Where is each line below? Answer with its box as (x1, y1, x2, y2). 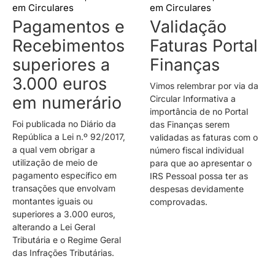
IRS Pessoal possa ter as (150, 171, 248, 182)
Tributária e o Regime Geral (12, 234, 121, 246)
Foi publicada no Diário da (12, 118, 116, 130)
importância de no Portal (150, 106, 248, 117)
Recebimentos (12, 36, 125, 56)
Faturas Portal (150, 36, 258, 56)
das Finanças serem (150, 119, 230, 130)
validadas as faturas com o (150, 132, 258, 143)
